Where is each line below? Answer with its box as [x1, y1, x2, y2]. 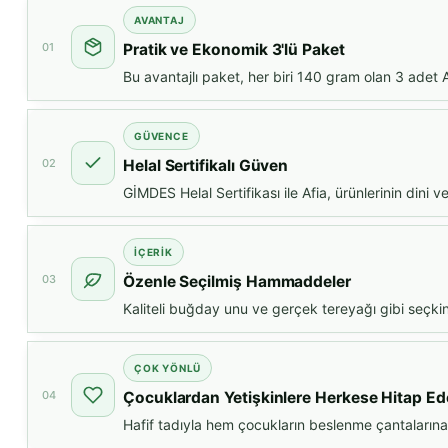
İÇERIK [134, 246, 173, 259]
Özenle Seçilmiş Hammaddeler [123, 272, 351, 292]
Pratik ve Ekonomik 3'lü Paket [123, 40, 345, 60]
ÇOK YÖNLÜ [134, 362, 202, 375]
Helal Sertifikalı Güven [123, 156, 289, 176]
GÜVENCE [134, 130, 189, 143]
